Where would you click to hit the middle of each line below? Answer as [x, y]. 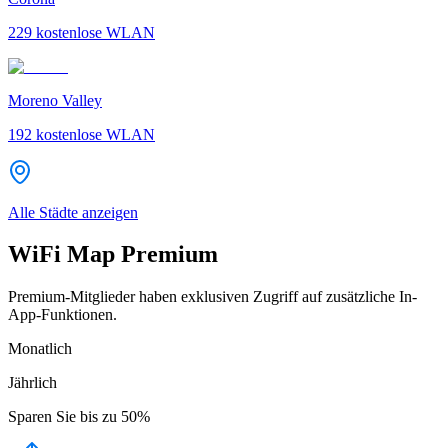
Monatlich [40, 349]
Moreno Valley [55, 100]
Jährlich [32, 383]
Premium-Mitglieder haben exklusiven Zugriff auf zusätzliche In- [212, 297]
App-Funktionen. [62, 315]
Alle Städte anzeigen [73, 212]
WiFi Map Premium [113, 254]
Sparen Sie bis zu [62, 417]
